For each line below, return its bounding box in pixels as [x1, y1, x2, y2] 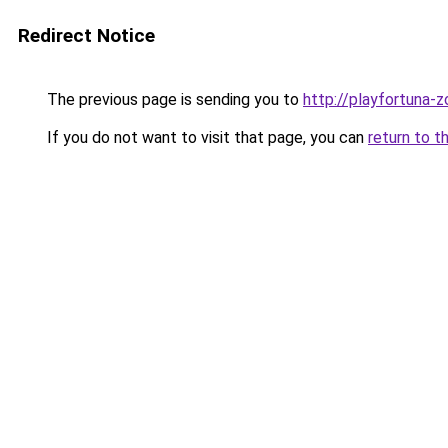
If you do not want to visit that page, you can [43, 128, 368, 147]
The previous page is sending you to [43, 90, 303, 109]
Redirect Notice [18, 24, 155, 47]
